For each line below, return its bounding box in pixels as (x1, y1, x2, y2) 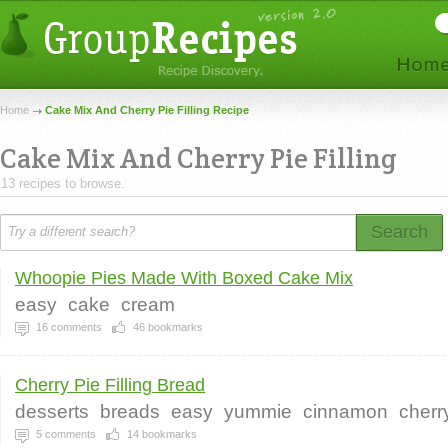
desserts (15, 401, 89, 422)
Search (371, 222, 428, 242)
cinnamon (303, 401, 388, 422)
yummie (224, 401, 292, 422)
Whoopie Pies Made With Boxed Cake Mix (15, 268, 353, 288)
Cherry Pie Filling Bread (15, 375, 205, 395)
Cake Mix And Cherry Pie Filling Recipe (45, 104, 249, 116)
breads (100, 401, 160, 422)
